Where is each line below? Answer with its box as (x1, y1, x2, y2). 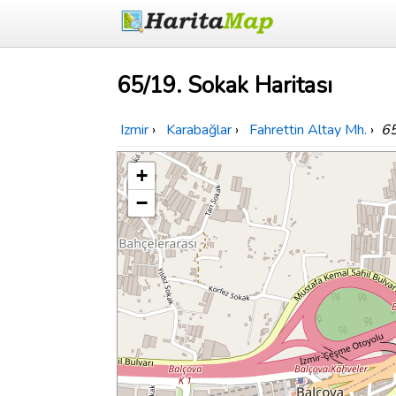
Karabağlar (166, 120, 232, 141)
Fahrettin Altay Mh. (249, 120, 367, 141)
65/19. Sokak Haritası (117, 70, 332, 102)
